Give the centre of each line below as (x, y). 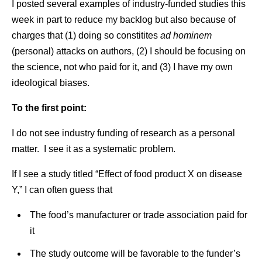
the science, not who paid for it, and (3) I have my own (122, 67)
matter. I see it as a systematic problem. (94, 149)
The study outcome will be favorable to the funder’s (135, 254)
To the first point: (49, 108)
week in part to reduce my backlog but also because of (124, 20)
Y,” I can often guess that (62, 190)
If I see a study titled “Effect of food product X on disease (127, 174)
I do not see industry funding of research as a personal (123, 133)
